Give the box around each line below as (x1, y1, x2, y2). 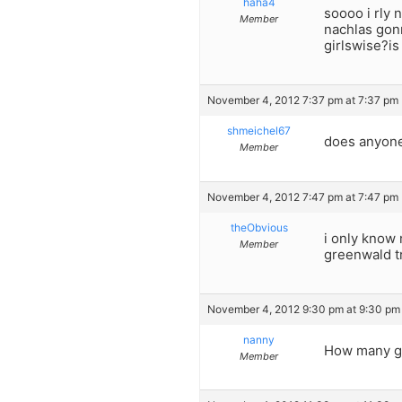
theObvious (230, 220, 288, 234)
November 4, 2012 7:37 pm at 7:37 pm (207, 93, 398, 108)
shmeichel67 (227, 124, 291, 138)
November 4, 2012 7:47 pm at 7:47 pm (207, 189, 398, 204)
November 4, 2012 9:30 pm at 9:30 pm (207, 302, 400, 316)
